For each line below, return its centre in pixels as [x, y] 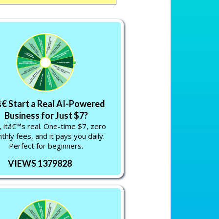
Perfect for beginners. [46, 146]
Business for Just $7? [46, 115]
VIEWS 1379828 [40, 163]
